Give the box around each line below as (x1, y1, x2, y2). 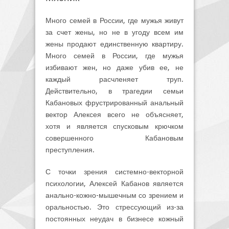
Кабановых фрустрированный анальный (45, 98, 184, 107)
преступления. (45, 145, 95, 154)
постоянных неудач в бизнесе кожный (45, 214, 184, 223)
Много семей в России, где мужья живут (45, 16, 184, 25)
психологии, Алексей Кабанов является (45, 179, 184, 188)
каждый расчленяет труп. (45, 75, 184, 83)
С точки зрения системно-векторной (45, 167, 184, 176)
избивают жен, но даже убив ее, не (45, 63, 184, 72)
